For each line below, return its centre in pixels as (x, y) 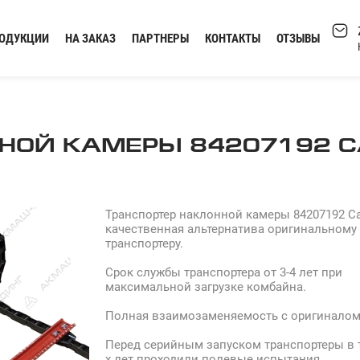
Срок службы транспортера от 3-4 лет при (224, 272)
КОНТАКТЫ (232, 38)
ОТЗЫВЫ (298, 38)
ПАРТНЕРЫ (160, 38)
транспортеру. (144, 243)
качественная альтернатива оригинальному (231, 229)
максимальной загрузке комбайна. (206, 287)
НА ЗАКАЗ (90, 38)
